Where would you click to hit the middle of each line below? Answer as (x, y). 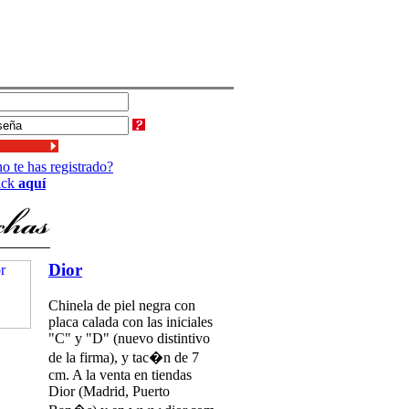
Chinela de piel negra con (122, 305)
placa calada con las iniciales (131, 321)
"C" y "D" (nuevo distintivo (129, 338)
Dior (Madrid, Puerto (109, 391)
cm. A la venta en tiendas (120, 374)
